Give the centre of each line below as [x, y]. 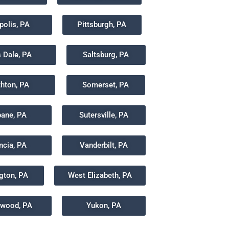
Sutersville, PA [104, 115]
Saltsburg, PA [106, 55]
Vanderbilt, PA [104, 145]
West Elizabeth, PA [100, 175]
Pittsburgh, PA [102, 25]
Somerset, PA [106, 85]
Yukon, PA [104, 205]
